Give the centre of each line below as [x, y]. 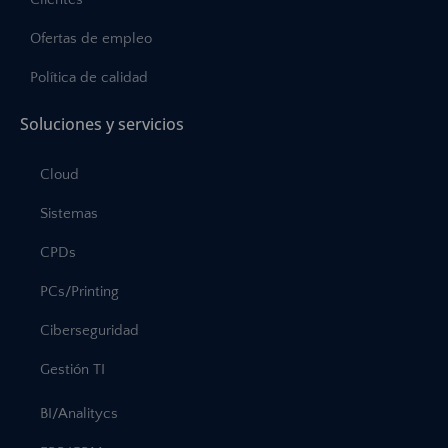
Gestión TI [72, 370]
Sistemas [69, 214]
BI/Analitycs [79, 414]
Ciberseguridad [89, 331]
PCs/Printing [79, 292]
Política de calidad [89, 78]
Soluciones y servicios [102, 124]
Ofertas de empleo [91, 39]
